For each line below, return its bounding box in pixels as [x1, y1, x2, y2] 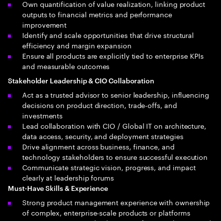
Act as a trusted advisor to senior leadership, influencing [22, 89, 209, 100]
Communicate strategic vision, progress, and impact [22, 161, 196, 172]
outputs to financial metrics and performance [22, 8, 172, 19]
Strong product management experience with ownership [22, 196, 210, 207]
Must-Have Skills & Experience [8, 183, 108, 192]
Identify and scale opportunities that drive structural [22, 29, 194, 40]
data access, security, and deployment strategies [22, 130, 184, 141]
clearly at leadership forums [22, 172, 114, 183]
